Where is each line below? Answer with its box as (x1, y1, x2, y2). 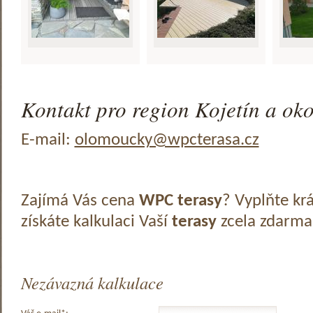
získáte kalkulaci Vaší (20, 213, 172, 231)
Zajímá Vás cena (20, 192, 139, 210)
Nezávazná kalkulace (20, 271, 163, 295)
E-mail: (20, 131, 75, 149)
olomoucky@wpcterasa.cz (74, 131, 259, 149)
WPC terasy (138, 192, 222, 210)
